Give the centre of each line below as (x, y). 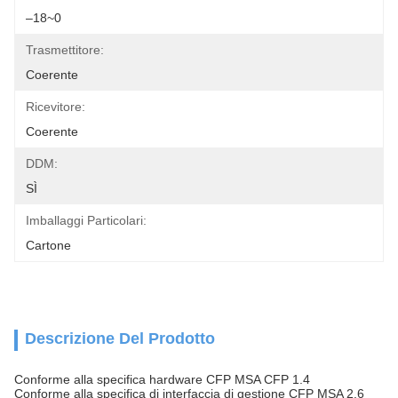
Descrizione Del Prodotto (120, 338)
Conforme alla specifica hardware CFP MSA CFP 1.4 (162, 379)
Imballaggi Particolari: (86, 220)
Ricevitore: (56, 107)
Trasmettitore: (65, 50)
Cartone (48, 245)
